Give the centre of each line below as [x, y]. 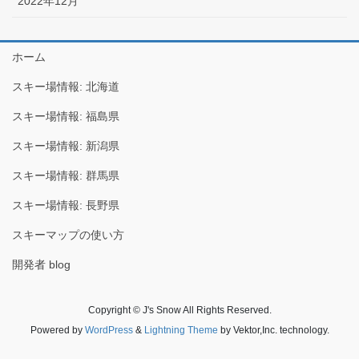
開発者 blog [41, 264]
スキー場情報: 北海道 [66, 86]
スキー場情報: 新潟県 [66, 145]
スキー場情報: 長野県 [66, 205]
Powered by [57, 330]
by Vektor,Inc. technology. [273, 330]
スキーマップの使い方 [68, 234]
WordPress [109, 330]
